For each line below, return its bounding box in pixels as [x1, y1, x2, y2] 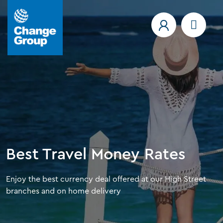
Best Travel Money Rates [6, 146, 186, 162]
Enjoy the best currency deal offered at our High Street [6, 175, 206, 183]
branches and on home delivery [6, 187, 121, 195]
